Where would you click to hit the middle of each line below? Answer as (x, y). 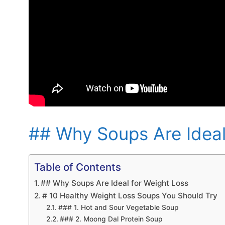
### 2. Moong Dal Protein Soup (111, 219)
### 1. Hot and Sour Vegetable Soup (118, 207)
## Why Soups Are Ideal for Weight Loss (115, 183)
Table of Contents (78, 167)
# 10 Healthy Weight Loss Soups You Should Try (130, 195)
